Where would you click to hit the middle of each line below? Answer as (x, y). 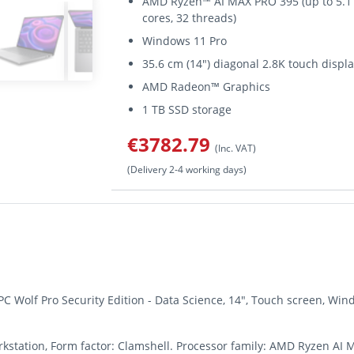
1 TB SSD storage (187, 109)
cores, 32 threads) (190, 18)
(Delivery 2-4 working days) (187, 169)
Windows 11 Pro (185, 41)
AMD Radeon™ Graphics (207, 87)
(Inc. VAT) (235, 148)
